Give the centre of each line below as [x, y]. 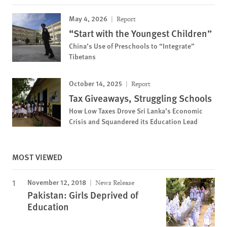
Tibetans [82, 56]
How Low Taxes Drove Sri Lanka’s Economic [136, 110]
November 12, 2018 [57, 182]
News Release [114, 183]
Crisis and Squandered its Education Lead [133, 121]
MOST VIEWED [37, 157]
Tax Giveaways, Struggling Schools [140, 98]
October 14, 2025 [96, 83]
